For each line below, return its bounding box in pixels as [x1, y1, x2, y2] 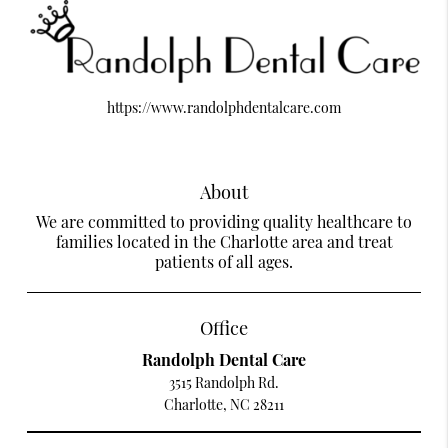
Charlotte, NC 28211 [164, 395, 284, 415]
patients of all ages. [155, 251, 293, 273]
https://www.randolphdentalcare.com [107, 98, 341, 118]
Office [200, 315, 248, 341]
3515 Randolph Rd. [169, 373, 279, 393]
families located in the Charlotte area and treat [55, 231, 393, 253]
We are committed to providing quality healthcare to [36, 211, 412, 233]
